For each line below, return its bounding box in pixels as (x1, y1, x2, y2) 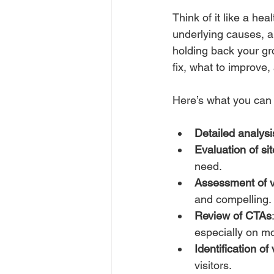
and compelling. (194, 193, 272, 206)
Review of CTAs (194, 209, 272, 222)
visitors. (194, 259, 232, 272)
